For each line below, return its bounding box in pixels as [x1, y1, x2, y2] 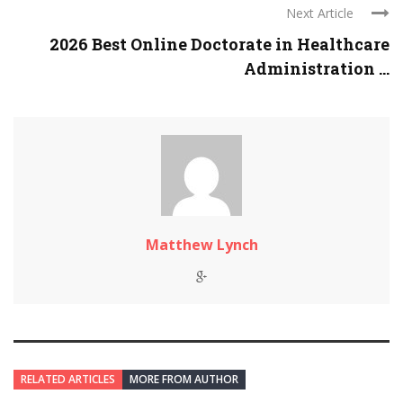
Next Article [286, 4, 354, 22]
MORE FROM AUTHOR [130, 372, 238, 388]
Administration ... [244, 58, 390, 80]
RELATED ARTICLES [21, 372, 115, 388]
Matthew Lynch [145, 235, 258, 255]
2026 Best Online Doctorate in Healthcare [49, 33, 390, 56]
